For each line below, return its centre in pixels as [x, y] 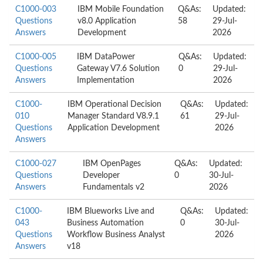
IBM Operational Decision [114, 104]
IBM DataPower [106, 57]
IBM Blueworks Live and [111, 211]
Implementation [105, 80]
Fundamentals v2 [114, 187]
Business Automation [106, 223]
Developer [102, 176]
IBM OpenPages [112, 164]
